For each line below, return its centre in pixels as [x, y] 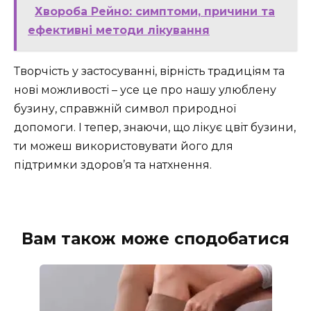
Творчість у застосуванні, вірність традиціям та [149, 72]
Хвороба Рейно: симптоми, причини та [155, 12]
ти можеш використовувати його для [124, 146]
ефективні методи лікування [119, 31]
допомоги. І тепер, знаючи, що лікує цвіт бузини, [155, 128]
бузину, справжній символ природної [125, 109]
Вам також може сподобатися [155, 239]
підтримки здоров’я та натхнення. [113, 165]
